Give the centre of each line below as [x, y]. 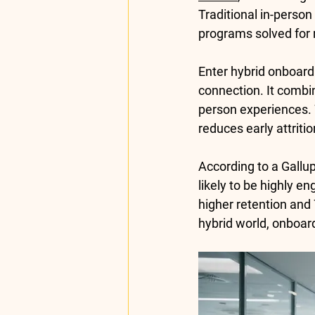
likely [212, 185]
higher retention [243, 204]
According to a [240, 166]
